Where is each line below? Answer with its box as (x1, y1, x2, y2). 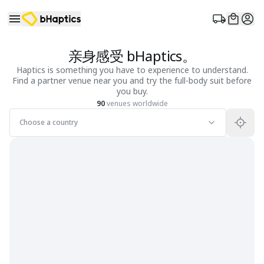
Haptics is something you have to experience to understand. (16, 64, 248, 75)
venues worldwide (104, 98, 168, 108)
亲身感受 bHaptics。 (68, 46, 196, 65)
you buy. (116, 85, 148, 97)
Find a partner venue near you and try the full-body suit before (12, 75, 252, 86)
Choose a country (19, 117, 78, 127)
